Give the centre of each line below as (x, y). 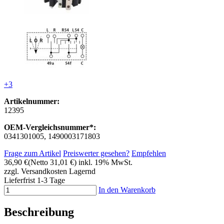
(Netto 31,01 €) (52, 162)
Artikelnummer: (32, 101)
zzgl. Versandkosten (35, 171)
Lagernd (82, 171)
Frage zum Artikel (32, 153)
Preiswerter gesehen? (96, 153)
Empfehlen (149, 153)
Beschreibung (39, 212)
